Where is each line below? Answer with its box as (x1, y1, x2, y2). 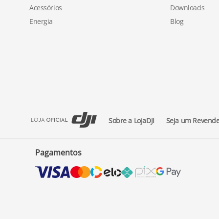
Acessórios (29, 3, 62, 12)
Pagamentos (35, 147, 82, 158)
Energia (29, 17, 53, 26)
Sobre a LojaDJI (109, 115, 154, 125)
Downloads (170, 3, 205, 12)
